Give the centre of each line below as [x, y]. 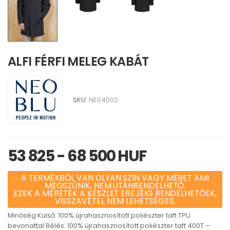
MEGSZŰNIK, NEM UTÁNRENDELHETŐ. [115, 186]
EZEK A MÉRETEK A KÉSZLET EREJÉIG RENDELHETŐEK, [115, 194]
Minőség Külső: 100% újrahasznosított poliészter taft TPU [99, 216]
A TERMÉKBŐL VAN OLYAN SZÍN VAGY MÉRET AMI [115, 178]
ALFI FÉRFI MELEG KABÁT [78, 61]
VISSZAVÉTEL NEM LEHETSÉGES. [115, 201]
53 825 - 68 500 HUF [77, 156]
